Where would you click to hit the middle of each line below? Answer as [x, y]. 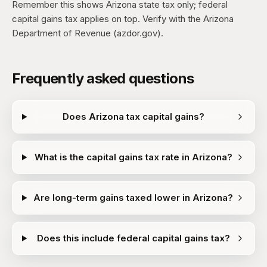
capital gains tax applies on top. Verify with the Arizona [123, 19]
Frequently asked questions [103, 78]
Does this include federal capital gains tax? [133, 238]
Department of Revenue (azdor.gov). [88, 33]
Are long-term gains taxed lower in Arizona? [133, 198]
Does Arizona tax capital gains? [133, 117]
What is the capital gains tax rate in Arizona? [133, 157]
